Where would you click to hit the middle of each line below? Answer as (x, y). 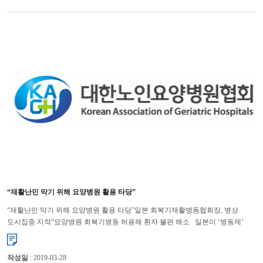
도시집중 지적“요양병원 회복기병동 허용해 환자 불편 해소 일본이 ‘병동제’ (125, 222)
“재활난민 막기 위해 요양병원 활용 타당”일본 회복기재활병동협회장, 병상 (122, 210)
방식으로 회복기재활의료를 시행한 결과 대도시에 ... (88, 234)
